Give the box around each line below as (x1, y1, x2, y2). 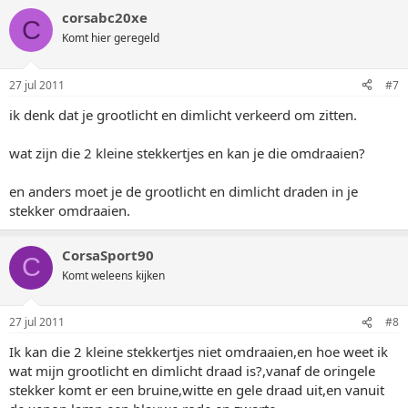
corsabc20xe (62, 8, 148, 26)
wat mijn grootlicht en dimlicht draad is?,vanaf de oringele (9, 362, 375, 380)
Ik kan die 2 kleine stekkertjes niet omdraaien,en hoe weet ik (9, 342, 388, 361)
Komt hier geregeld (62, 30, 159, 46)
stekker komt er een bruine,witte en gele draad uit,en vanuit (9, 381, 384, 399)
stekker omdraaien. (9, 200, 130, 219)
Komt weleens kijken (62, 267, 165, 283)
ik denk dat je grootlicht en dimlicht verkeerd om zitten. (9, 105, 357, 124)
